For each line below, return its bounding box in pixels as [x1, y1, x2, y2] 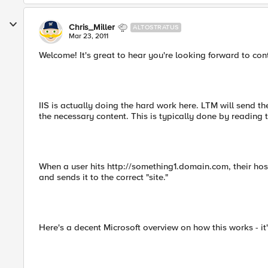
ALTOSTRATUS [133, 23, 179, 31]
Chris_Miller [69, 22, 115, 32]
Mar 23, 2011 [69, 32, 108, 41]
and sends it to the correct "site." [39, 172, 168, 182]
